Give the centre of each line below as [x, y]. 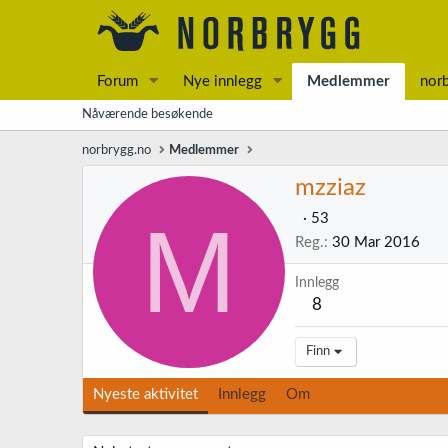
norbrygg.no [116, 150]
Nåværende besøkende [147, 114]
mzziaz [330, 188]
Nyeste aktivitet [145, 394]
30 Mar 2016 [376, 243]
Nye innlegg [222, 81]
